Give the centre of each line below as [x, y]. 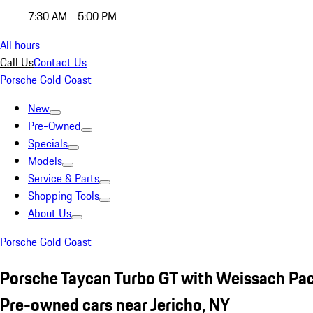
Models [45, 161]
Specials [48, 143]
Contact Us [60, 62]
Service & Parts [64, 178]
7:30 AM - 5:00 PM [72, 16]
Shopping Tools [64, 196]
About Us [50, 213]
